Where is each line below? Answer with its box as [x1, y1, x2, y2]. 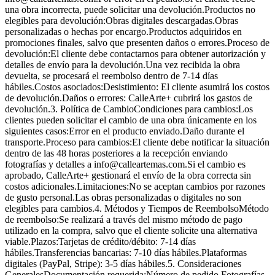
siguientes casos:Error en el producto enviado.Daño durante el [5, 125, 244, 136]
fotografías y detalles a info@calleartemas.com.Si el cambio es [5, 158, 246, 169]
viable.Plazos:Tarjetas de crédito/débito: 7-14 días [5, 236, 196, 247]
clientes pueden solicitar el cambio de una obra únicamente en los [5, 114, 257, 125]
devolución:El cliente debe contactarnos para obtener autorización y [5, 48, 266, 59]
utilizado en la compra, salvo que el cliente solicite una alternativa [5, 225, 257, 236]
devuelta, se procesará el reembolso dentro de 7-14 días [5, 70, 218, 81]
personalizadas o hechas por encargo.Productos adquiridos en [5, 26, 242, 37]
